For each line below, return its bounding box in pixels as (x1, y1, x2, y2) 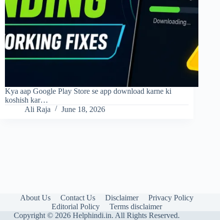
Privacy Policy (148, 193, 193, 202)
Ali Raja (25, 105, 51, 114)
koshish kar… (5, 96, 48, 105)
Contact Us (60, 193, 95, 202)
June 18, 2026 (61, 105, 105, 114)
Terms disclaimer (109, 202, 162, 211)
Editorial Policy (51, 202, 100, 211)
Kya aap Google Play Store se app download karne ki (5, 87, 171, 96)
